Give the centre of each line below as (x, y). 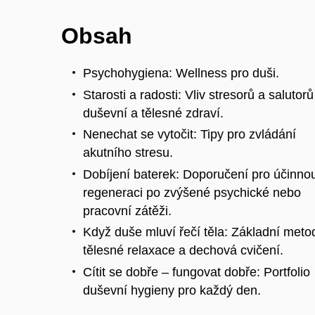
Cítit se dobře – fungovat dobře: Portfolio (197, 272)
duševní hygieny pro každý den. (172, 290)
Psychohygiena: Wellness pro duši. (181, 73)
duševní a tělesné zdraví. (153, 113)
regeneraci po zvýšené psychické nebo (192, 192)
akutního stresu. (128, 153)
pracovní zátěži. (127, 211)
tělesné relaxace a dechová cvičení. (183, 251)
